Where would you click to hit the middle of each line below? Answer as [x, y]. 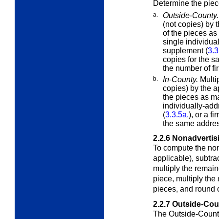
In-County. [180, 79]
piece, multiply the [185, 178]
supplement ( [185, 50]
